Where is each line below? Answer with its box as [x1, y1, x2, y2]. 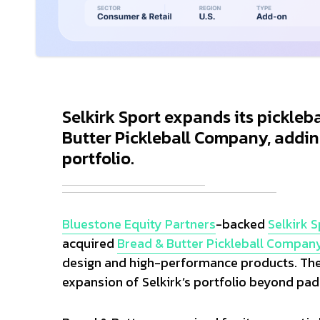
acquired [62, 233, 117, 253]
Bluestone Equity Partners [62, 214, 216, 234]
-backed [216, 214, 268, 234]
